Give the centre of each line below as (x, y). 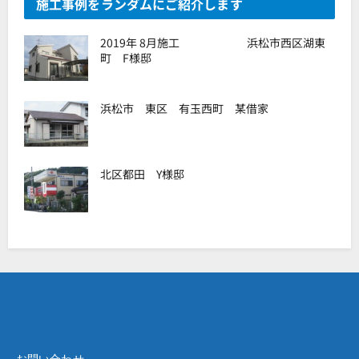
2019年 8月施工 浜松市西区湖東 (213, 42)
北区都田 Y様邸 (142, 174)
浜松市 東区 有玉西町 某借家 (184, 109)
